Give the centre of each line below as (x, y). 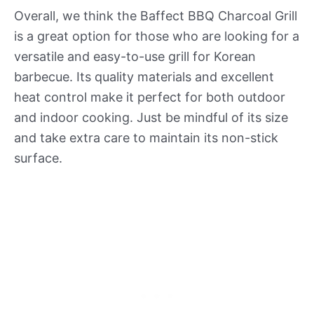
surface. (38, 158)
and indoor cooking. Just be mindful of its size (151, 118)
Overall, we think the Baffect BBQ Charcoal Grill (156, 16)
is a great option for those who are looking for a (157, 36)
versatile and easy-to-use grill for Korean (135, 57)
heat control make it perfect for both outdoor (150, 97)
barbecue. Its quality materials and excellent (144, 77)
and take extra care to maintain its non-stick (146, 138)
